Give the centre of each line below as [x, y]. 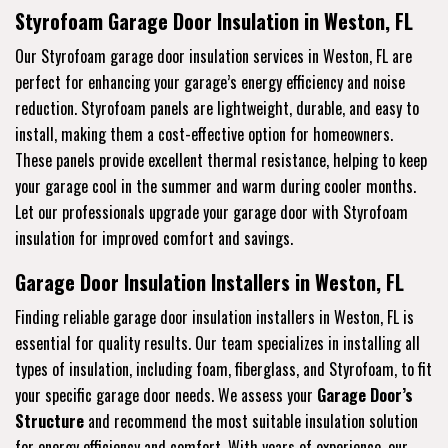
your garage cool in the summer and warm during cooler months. [215, 186]
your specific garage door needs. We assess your [166, 395]
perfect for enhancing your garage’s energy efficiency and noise [210, 82]
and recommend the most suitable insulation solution [251, 421]
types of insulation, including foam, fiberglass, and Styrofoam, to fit [223, 369]
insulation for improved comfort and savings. [154, 238]
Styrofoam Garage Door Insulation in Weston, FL [214, 21]
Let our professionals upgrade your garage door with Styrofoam [211, 212]
